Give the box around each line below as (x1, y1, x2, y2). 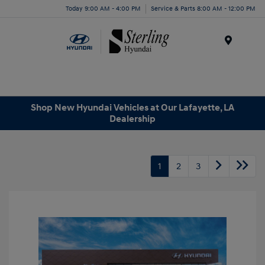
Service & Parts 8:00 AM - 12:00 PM (151, 4, 256, 12)
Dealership (109, 112, 156, 125)
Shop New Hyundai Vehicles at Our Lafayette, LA (31, 101, 234, 114)
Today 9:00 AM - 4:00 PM (66, 4, 141, 12)
